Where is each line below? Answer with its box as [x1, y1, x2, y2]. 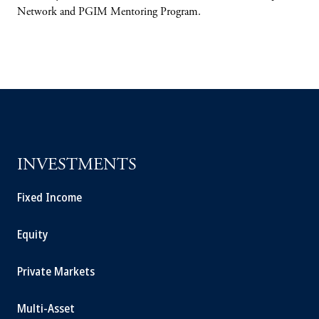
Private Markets [17, 263, 95, 279]
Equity [17, 226, 48, 242]
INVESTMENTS [17, 157, 137, 174]
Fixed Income [17, 189, 82, 205]
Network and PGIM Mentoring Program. [17, 6, 201, 18]
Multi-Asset [17, 300, 75, 316]
